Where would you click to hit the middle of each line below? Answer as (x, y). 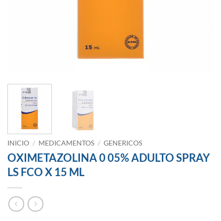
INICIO (18, 143)
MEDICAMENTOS (67, 143)
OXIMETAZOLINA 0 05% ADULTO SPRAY (109, 158)
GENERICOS (123, 143)
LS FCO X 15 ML (46, 172)
